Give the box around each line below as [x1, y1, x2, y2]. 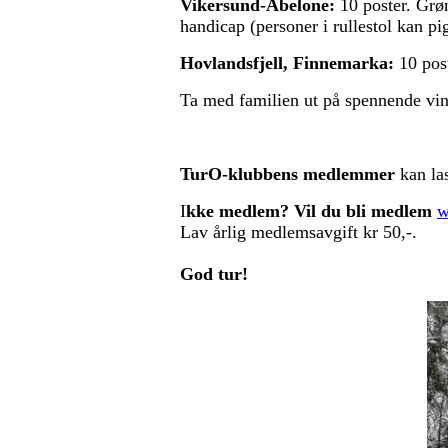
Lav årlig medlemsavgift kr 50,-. [180, 221, 417, 242]
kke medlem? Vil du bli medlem [186, 200, 437, 221]
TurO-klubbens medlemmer [180, 163, 395, 184]
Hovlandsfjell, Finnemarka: [180, 52, 394, 73]
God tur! [180, 263, 248, 284]
